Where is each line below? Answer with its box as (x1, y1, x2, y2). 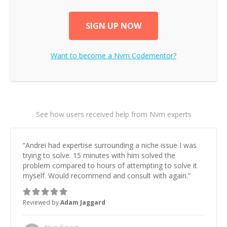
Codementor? (130, 51, 176, 60)
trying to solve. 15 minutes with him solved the (23, 150, 175, 160)
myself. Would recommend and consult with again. (23, 171, 188, 180)
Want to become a (51, 51, 114, 60)
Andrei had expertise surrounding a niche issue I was (25, 140, 197, 150)
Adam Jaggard (60, 198, 105, 207)
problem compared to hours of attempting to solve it (23, 161, 197, 170)
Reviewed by (23, 198, 60, 207)
